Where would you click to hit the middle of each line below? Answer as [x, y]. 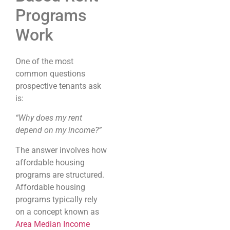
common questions [50, 73]
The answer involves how [61, 150]
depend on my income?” [59, 130]
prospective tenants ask [58, 86]
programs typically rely [56, 199]
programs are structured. [60, 175]
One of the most [44, 61]
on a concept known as [57, 212]
